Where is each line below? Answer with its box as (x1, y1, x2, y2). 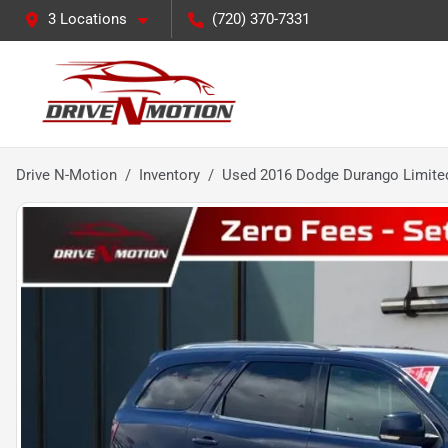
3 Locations (48, 10, 127, 28)
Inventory (139, 166, 200, 184)
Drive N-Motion (16, 166, 117, 184)
